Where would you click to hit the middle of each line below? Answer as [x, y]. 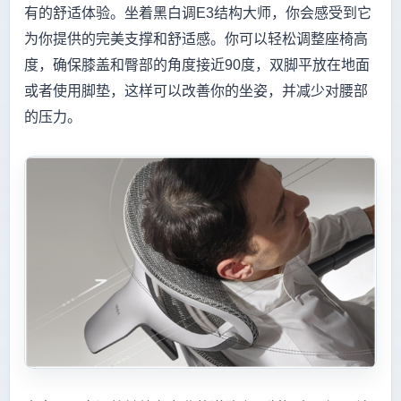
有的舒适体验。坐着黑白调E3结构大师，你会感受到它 [198, 13]
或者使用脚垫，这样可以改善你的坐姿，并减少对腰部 [196, 91]
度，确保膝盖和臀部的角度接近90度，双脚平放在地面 [197, 65]
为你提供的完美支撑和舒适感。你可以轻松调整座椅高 [196, 39]
